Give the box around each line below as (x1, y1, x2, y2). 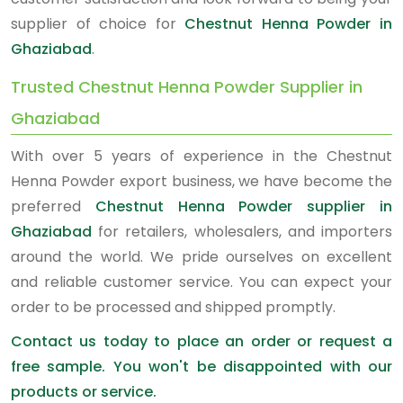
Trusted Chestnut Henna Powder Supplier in (11, 76, 363, 98)
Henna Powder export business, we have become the (11, 171, 392, 192)
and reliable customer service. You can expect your (11, 272, 392, 292)
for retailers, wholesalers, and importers (92, 221, 392, 242)
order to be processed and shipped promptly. (11, 297, 336, 318)
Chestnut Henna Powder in (184, 13, 393, 34)
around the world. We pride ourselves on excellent (11, 246, 392, 267)
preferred (11, 196, 95, 217)
